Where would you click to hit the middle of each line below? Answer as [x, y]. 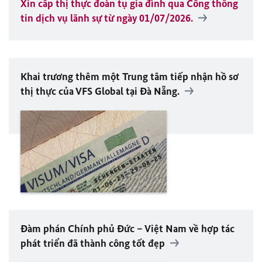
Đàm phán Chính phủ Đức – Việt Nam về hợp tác [127, 229]
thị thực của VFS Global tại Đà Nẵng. [100, 91]
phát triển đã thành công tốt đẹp [93, 244]
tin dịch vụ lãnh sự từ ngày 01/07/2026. [108, 18]
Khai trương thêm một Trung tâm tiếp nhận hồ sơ [130, 76]
